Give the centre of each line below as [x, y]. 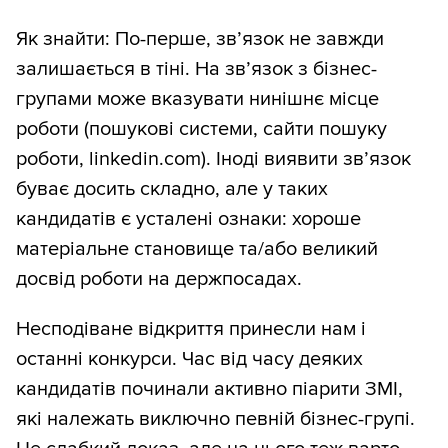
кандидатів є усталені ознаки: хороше [188, 219]
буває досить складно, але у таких [172, 189]
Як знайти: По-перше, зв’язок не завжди [200, 39]
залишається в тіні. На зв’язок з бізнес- [196, 69]
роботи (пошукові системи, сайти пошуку [201, 129]
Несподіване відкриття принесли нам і [191, 329]
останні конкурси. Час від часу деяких [189, 359]
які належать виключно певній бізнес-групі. [215, 419]
